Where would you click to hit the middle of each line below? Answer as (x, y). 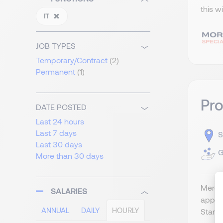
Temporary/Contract (72, 60)
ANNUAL (55, 210)
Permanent (56, 72)
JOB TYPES (56, 46)
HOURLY (126, 210)
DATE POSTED (61, 107)
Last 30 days (59, 144)
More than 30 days (70, 156)
